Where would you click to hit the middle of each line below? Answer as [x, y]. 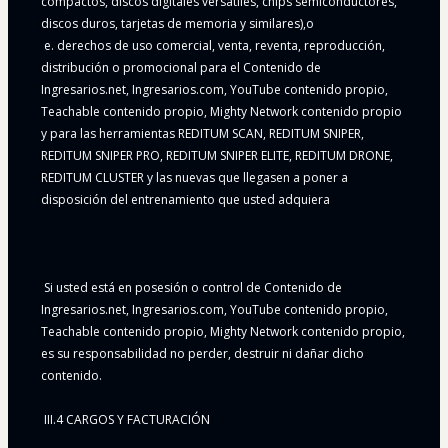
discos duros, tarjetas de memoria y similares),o [177, 24]
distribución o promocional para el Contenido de [181, 68]
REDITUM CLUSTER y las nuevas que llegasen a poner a [194, 178]
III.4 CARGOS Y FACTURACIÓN [125, 420]
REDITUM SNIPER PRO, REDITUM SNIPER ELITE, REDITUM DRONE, [217, 156]
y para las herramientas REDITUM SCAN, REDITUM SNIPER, [202, 134]
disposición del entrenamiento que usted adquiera [185, 200]
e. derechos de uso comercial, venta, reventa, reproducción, [213, 46]
